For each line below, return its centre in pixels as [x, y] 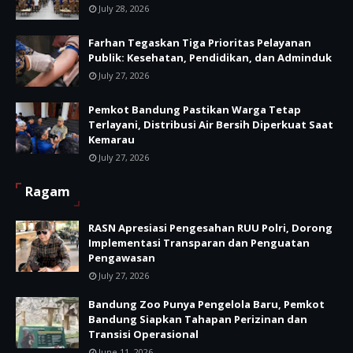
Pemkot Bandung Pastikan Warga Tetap [195, 110]
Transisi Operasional [143, 334]
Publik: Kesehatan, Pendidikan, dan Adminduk [210, 58]
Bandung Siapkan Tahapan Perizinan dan [198, 320]
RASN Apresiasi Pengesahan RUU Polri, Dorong [210, 228]
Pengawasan [122, 258]
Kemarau [111, 140]
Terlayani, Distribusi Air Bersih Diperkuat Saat [211, 125]
